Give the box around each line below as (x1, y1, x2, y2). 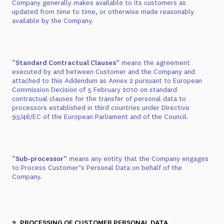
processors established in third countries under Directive (12, 103, 189, 112)
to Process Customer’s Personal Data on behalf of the (12, 163, 182, 172)
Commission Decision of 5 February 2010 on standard (12, 85, 177, 94)
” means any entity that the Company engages (63, 154, 208, 163)
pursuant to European (133, 76, 202, 85)
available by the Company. (12, 16, 93, 25)
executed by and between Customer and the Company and (12, 67, 195, 76)
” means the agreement (116, 58, 190, 67)
